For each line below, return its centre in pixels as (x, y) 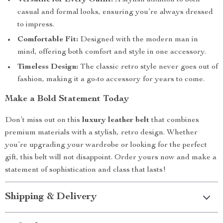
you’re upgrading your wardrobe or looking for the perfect (106, 145)
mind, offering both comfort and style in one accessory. (112, 52)
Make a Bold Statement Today (67, 99)
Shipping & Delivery (51, 197)
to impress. (36, 25)
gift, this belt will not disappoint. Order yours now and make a (111, 158)
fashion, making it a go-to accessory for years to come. (111, 80)
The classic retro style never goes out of (148, 67)
